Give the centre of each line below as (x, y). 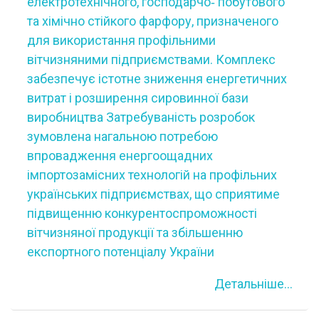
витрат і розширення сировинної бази (137, 98)
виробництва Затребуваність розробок (141, 117)
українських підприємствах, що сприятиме (153, 194)
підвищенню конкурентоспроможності (142, 213)
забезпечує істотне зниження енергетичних (157, 79)
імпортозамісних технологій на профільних (152, 175)
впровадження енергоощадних (120, 156)
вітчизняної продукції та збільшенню (135, 232)
